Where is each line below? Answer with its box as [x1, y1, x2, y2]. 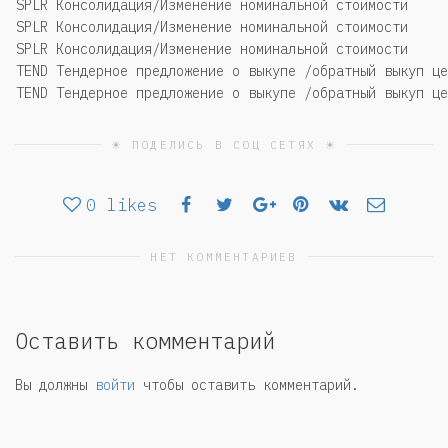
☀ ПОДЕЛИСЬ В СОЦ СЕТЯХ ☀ [110, 137, 338, 152]
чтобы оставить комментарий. [135, 375, 359, 394]
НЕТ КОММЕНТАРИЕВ [150, 249, 298, 264]
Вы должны [15, 375, 95, 394]
